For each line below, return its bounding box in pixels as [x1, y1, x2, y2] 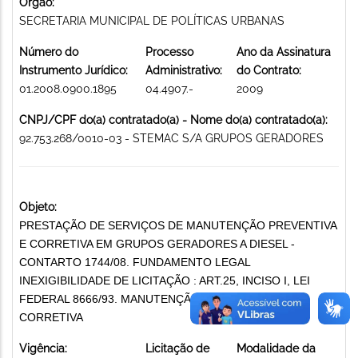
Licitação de [145, 341, 209, 355]
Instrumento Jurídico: [19, 63, 128, 77]
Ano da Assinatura [237, 45, 331, 58]
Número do [19, 45, 78, 58]
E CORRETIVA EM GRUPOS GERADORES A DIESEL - [19, 237, 295, 250]
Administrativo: [145, 63, 222, 77]
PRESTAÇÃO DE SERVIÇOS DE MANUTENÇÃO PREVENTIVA [19, 218, 336, 232]
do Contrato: [237, 63, 301, 77]
